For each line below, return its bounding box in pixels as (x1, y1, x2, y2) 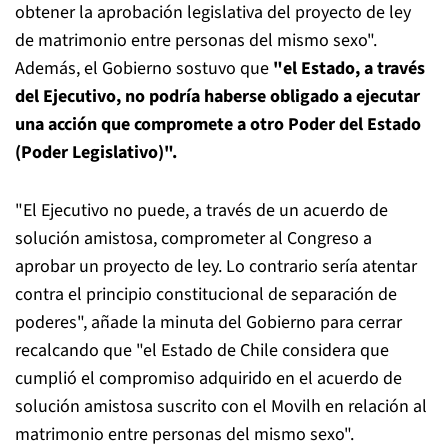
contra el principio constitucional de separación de (15, 282, 397, 307)
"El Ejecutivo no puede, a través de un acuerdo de (15, 198, 388, 223)
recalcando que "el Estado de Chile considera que (15, 338, 389, 363)
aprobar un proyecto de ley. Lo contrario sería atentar (15, 254, 417, 279)
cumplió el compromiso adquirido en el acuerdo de (15, 366, 402, 391)
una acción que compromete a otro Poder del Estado (15, 112, 421, 137)
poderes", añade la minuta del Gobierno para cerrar (15, 310, 402, 335)
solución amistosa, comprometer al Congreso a (15, 226, 372, 251)
